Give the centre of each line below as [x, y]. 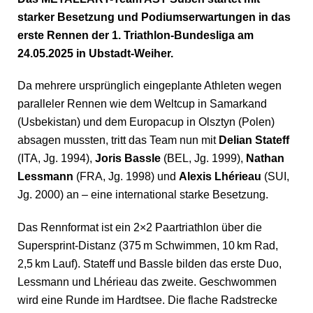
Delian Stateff [254, 140]
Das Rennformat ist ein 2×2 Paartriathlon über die [140, 227]
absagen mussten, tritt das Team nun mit [118, 140]
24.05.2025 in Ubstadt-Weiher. [95, 54]
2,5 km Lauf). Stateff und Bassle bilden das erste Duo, [150, 263]
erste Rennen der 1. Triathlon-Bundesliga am [136, 36]
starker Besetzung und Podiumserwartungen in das [154, 17]
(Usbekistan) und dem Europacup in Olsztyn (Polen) [146, 122]
